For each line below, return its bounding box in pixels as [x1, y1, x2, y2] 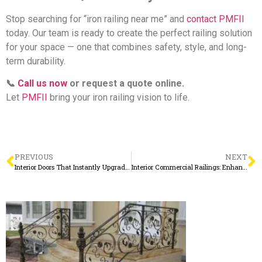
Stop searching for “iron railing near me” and [6, 13, 187, 25]
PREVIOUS [15, 152, 53, 162]
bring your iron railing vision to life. [50, 92, 189, 104]
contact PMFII [187, 13, 244, 25]
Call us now [18, 78, 67, 89]
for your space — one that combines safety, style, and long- [6, 42, 247, 53]
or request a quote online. [67, 78, 184, 89]
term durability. [6, 56, 65, 67]
